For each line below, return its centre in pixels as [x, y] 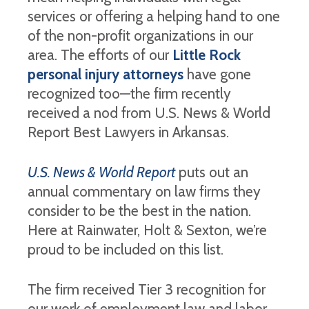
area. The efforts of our [100, 55]
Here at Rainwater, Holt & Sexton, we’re [147, 230]
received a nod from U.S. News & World [149, 113]
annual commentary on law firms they [144, 191]
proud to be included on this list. [126, 249]
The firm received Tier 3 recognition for [147, 289]
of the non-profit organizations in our [140, 36]
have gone [217, 74]
